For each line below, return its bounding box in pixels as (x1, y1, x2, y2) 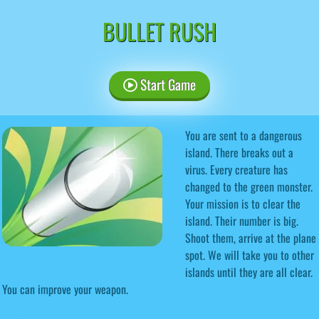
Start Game (137, 73, 196, 95)
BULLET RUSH (103, 14, 216, 48)
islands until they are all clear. (185, 263, 313, 281)
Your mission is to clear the (185, 194, 300, 212)
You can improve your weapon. (2, 280, 128, 298)
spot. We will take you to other (185, 246, 314, 263)
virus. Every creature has (185, 160, 288, 178)
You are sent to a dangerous (185, 126, 302, 144)
